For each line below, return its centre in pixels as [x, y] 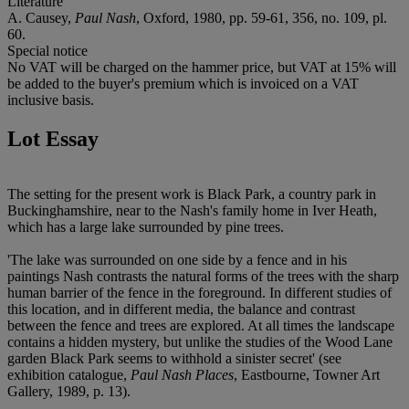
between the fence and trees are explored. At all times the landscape [201, 325]
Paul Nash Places [182, 374]
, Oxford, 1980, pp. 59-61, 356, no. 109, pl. [262, 17]
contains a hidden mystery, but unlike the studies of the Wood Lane [200, 341]
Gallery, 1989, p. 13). [69, 391]
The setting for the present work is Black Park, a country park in [192, 194]
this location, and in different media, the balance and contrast [181, 309]
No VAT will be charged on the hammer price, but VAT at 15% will [202, 67]
